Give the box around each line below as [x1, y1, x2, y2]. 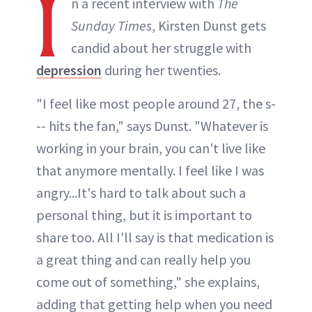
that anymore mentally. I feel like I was [36, 162, 264, 179]
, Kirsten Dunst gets [152, 17, 266, 34]
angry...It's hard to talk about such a [36, 184, 246, 201]
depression [36, 61, 102, 79]
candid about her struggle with [71, 39, 251, 56]
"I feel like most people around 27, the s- [36, 95, 276, 112]
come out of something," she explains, [36, 273, 260, 290]
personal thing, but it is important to [36, 206, 252, 224]
